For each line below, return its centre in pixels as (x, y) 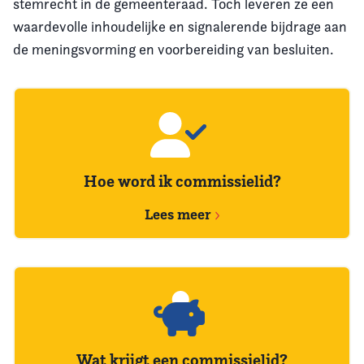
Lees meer (179, 214)
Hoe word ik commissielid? (182, 181)
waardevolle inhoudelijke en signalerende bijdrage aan (180, 26)
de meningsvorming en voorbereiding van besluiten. (173, 49)
